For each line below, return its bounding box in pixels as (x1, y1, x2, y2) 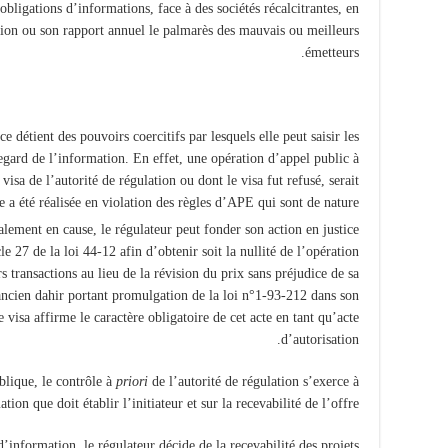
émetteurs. (305, 45, 359, 60)
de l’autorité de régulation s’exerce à (148, 373, 359, 389)
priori (116, 373, 148, 389)
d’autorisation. (281, 331, 359, 347)
